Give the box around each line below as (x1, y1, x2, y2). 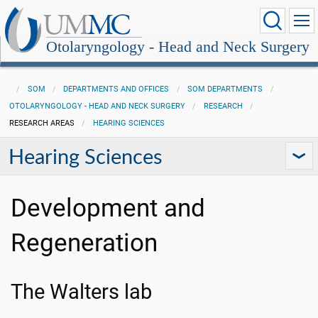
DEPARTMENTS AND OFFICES (63, 84, 170, 94)
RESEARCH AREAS (9, 119, 75, 128)
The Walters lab (11, 280, 152, 304)
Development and (11, 193, 205, 223)
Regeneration (11, 228, 158, 258)
